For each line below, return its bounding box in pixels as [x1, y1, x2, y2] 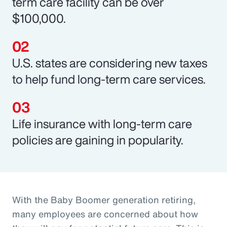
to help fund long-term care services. [12, 69, 206, 88]
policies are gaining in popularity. [12, 130, 183, 149]
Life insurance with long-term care [12, 114, 192, 133]
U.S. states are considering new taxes [12, 53, 207, 72]
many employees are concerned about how [12, 207, 198, 220]
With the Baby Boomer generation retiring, [12, 193, 196, 206]
